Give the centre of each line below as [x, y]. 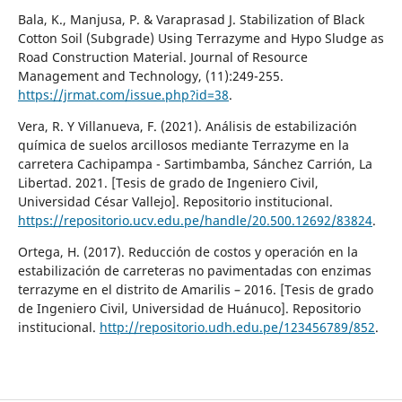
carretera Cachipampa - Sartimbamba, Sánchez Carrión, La [195, 163]
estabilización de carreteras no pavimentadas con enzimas [194, 270]
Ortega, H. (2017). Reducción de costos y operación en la [188, 251]
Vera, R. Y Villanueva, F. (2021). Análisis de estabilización [187, 126]
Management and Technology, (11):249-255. [150, 75]
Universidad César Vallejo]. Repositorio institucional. [175, 201]
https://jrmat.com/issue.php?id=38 [123, 94]
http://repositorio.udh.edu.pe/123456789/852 [237, 327]
